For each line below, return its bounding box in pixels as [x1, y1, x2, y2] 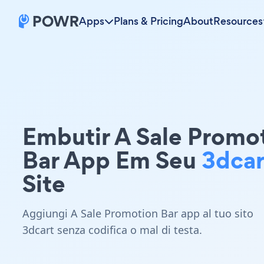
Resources [213, 14, 263, 28]
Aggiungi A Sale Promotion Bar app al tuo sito [22, 206, 253, 220]
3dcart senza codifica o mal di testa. [22, 223, 202, 237]
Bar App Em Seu [22, 143, 202, 177]
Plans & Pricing [114, 14, 183, 28]
